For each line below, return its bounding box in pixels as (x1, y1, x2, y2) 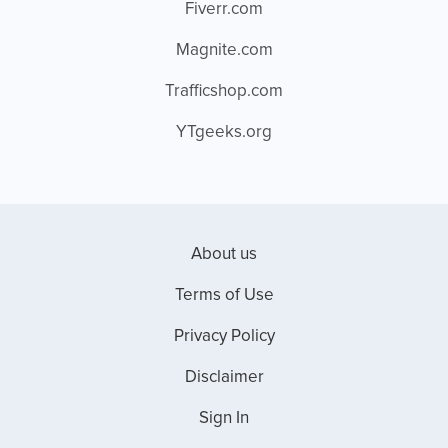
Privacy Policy (173, 328, 275, 345)
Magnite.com (175, 42, 273, 59)
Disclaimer (184, 369, 264, 386)
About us (191, 246, 257, 263)
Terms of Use (174, 287, 274, 304)
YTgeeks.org (176, 124, 272, 141)
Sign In (199, 410, 249, 427)
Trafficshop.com (165, 83, 283, 100)
